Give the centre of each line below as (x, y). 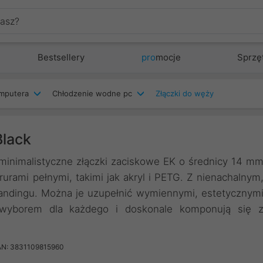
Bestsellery (61, 57)
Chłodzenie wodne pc (92, 93)
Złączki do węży (185, 93)
